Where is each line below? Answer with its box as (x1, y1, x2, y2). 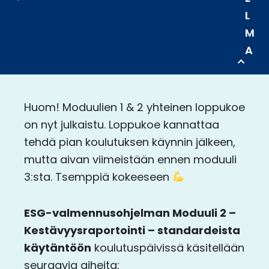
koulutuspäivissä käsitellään (91, 240, 244, 256)
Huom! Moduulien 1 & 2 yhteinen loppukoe (24, 99, 245, 115)
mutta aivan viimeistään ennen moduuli (24, 151, 237, 167)
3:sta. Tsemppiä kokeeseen (24, 169, 172, 184)
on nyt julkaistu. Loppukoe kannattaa (24, 116, 219, 132)
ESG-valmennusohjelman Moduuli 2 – (24, 205, 236, 221)
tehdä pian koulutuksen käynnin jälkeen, (24, 134, 235, 150)
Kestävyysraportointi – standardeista (24, 223, 240, 238)
